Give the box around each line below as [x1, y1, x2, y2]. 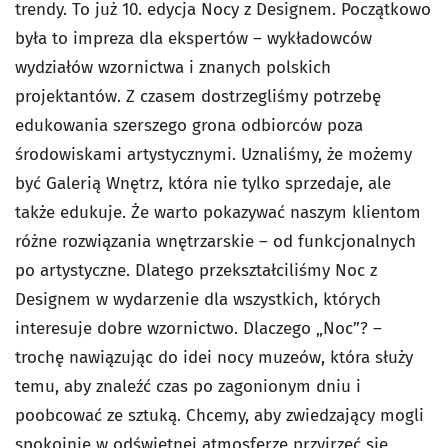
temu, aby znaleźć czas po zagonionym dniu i [15, 376, 361, 397]
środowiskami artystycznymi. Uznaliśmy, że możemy [15, 144, 412, 165]
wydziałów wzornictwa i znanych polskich [15, 57, 331, 78]
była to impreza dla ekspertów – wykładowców [15, 28, 372, 49]
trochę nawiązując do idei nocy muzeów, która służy [15, 347, 413, 368]
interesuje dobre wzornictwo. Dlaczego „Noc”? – [15, 318, 382, 339]
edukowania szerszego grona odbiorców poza [15, 115, 363, 136]
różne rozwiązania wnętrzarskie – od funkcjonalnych [15, 231, 416, 252]
